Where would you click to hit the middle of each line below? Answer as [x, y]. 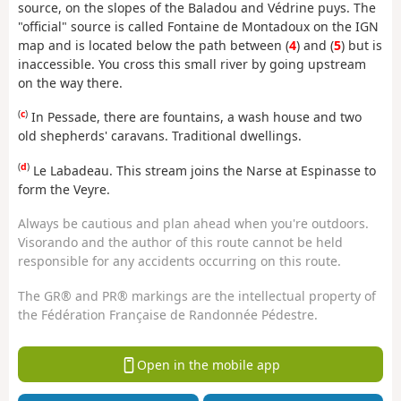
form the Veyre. [64, 189]
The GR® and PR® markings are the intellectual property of [197, 295]
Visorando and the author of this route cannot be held [180, 243]
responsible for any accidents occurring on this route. [179, 261]
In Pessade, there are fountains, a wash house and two [195, 117]
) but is [362, 45]
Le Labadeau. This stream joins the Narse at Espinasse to [203, 170]
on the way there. [70, 82]
